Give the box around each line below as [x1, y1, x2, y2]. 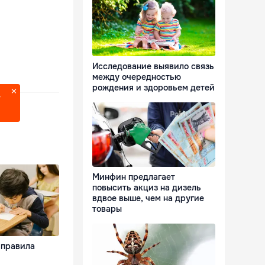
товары [92, 203, 122, 215]
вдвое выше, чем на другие [92, 193, 204, 204]
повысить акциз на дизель [92, 182, 201, 193]
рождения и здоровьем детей [92, 82, 215, 93]
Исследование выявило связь [92, 61, 214, 72]
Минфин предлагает [92, 172, 175, 183]
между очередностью [92, 72, 181, 83]
